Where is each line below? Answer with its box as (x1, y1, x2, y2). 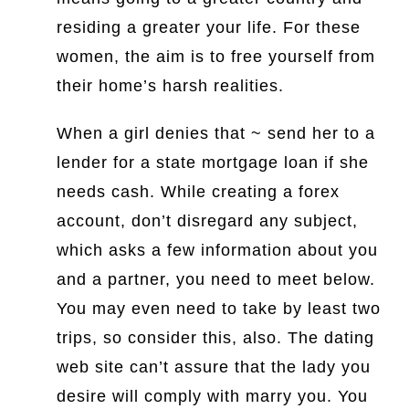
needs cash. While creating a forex (57, 183, 341, 202)
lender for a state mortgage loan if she (57, 153, 370, 173)
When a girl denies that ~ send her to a (57, 124, 376, 143)
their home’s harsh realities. (57, 77, 285, 96)
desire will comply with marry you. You (57, 387, 369, 406)
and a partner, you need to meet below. (57, 270, 376, 289)
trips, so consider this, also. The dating (57, 329, 375, 348)
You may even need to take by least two (57, 299, 382, 319)
